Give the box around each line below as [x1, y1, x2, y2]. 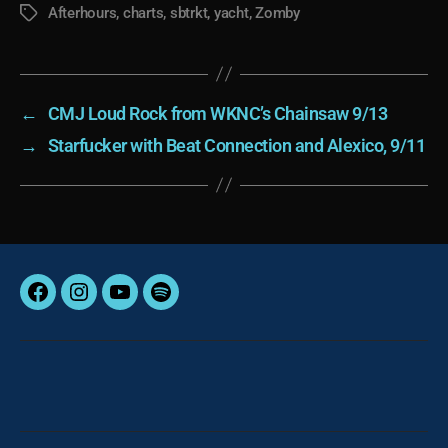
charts [122, 3, 164, 22]
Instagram [77, 293, 158, 315]
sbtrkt [169, 3, 208, 22]
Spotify [159, 293, 214, 315]
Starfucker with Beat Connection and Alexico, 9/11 [47, 134, 426, 156]
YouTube [118, 293, 187, 315]
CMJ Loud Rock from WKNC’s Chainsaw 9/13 [47, 102, 388, 124]
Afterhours [48, 3, 117, 22]
